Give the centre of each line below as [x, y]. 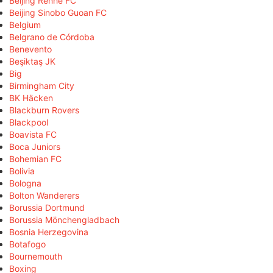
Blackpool [29, 122]
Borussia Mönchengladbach [64, 219]
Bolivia [22, 171]
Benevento [30, 49]
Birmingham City [42, 85]
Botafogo [27, 244]
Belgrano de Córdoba [52, 37]
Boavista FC [33, 134]
